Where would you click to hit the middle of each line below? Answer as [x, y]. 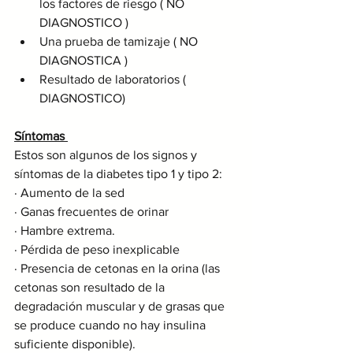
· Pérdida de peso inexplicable [97, 250]
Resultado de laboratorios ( [114, 80]
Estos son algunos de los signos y [107, 155]
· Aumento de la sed [69, 193]
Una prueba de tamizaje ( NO [120, 42]
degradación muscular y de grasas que [121, 307]
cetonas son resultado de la [91, 288]
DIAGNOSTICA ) [84, 61]
